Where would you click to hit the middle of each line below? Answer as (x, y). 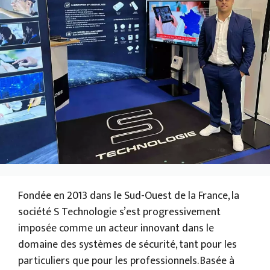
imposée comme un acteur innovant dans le (116, 229)
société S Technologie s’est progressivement (119, 212)
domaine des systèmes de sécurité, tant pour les (127, 245)
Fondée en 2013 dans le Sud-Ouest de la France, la (129, 196)
